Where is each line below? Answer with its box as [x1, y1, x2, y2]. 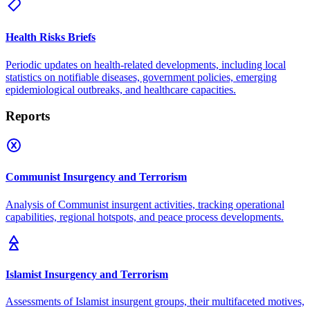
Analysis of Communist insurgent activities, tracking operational [6, 198, 284, 210]
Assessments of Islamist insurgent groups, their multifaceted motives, [6, 295, 304, 308]
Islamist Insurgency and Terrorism [6, 268, 168, 280]
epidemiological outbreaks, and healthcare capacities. [6, 83, 236, 95]
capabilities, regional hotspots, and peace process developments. [6, 210, 284, 223]
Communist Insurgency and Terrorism [6, 171, 187, 183]
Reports [6, 109, 50, 124]
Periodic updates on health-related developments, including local [6, 58, 286, 71]
